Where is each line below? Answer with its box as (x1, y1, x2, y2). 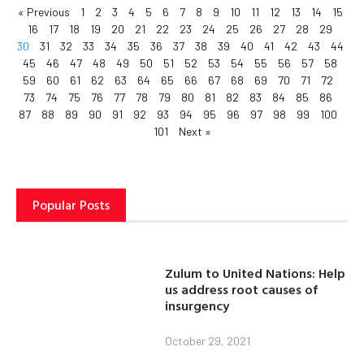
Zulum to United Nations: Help (165, 262, 346, 283)
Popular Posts (32, 195, 110, 215)
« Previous (17, 5, 70, 19)
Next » (178, 124, 211, 139)
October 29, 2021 (165, 333, 251, 348)
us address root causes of (165, 279, 318, 299)
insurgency (165, 295, 230, 315)
